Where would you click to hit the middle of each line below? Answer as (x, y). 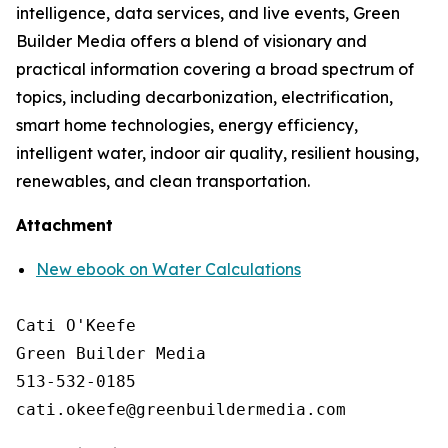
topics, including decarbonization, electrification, (204, 97)
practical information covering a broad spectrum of (215, 69)
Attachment (64, 225)
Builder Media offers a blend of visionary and (191, 41)
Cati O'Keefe (76, 325)
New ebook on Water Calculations (168, 269)
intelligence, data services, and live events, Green (208, 13)
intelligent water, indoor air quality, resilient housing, (217, 153)
